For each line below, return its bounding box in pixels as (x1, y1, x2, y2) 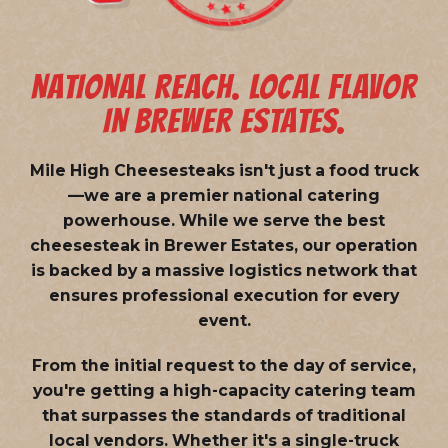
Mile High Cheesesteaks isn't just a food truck (29, 160, 419, 180)
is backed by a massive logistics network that (31, 260, 417, 280)
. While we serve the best (171, 210, 385, 230)
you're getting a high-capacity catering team (32, 380, 416, 400)
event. (197, 310, 251, 330)
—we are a (68, 185, 160, 205)
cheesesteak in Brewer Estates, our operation (30, 235, 418, 255)
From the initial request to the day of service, (32, 355, 416, 375)
